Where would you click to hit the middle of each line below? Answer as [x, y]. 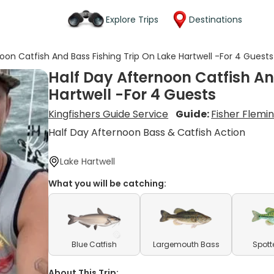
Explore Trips [132, 19]
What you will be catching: [108, 183]
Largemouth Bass [186, 244]
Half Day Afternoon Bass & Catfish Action [147, 132]
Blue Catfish [94, 244]
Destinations [216, 19]
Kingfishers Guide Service [109, 114]
